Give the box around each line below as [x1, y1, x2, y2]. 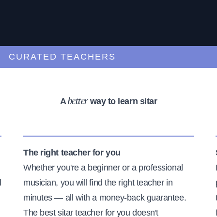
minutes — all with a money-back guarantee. [23, 192, 186, 202]
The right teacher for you [23, 147, 121, 157]
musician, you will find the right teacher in [23, 177, 173, 187]
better [67, 97, 88, 106]
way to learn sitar [87, 96, 157, 106]
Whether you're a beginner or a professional [23, 162, 183, 172]
